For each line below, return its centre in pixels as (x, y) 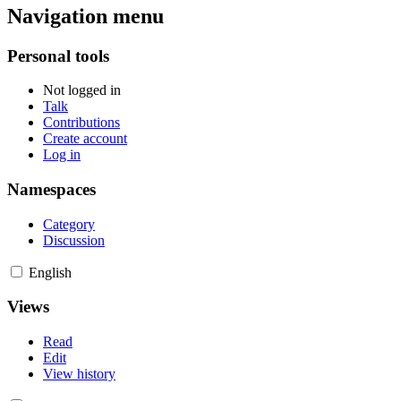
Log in (62, 155)
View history (79, 374)
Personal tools (58, 55)
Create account (85, 139)
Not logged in (82, 90)
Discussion (74, 240)
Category (69, 224)
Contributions (81, 123)
